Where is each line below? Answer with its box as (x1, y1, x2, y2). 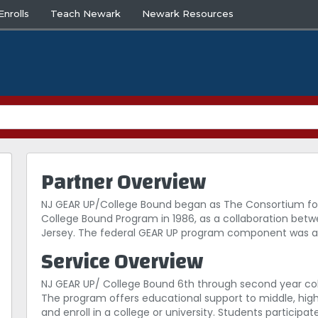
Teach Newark (50, 8, 121, 19)
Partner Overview (41, 163, 207, 202)
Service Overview (41, 242, 204, 282)
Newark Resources (142, 8, 234, 19)
